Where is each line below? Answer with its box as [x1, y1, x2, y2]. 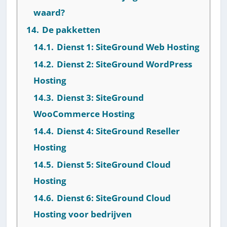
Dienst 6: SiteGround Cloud [57, 192, 171, 204]
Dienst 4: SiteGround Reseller [57, 125, 180, 137]
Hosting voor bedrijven [33, 208, 132, 220]
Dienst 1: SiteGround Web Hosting [57, 41, 200, 53]
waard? [33, 6, 65, 18]
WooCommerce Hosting [33, 107, 135, 120]
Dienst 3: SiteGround [57, 91, 144, 103]
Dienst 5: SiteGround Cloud [57, 158, 171, 170]
